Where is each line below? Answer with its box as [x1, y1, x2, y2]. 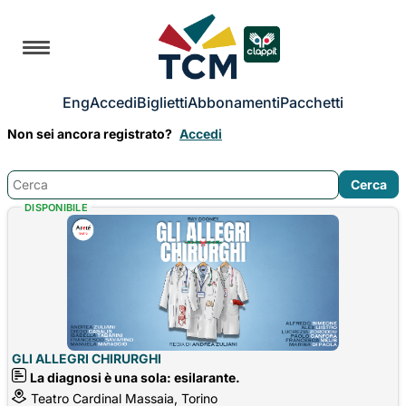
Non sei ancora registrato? [7, 125, 172, 141]
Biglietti [137, 92, 188, 111]
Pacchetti [280, 92, 343, 111]
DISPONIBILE [24, 200, 89, 214]
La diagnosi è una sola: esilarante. [30, 369, 240, 385]
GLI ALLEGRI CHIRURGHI [12, 350, 161, 366]
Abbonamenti [188, 92, 280, 111]
